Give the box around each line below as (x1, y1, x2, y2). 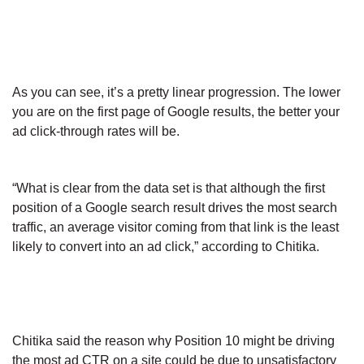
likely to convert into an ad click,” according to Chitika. (12, 239, 319, 253)
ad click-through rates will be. (12, 123, 180, 138)
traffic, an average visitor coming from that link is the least (12, 219, 339, 234)
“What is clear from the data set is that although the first (12, 180, 325, 195)
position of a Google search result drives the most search (12, 200, 337, 214)
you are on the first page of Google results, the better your (12, 104, 340, 119)
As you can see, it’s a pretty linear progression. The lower (12, 84, 340, 99)
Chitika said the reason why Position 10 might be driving (12, 334, 335, 349)
